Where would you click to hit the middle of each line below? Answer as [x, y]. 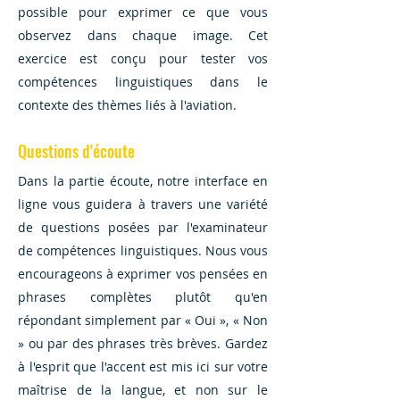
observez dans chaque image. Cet [143, 35]
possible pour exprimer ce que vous [143, 12]
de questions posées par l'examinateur [143, 227]
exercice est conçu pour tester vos [143, 58]
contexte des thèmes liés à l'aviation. [127, 105]
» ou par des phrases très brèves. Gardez [143, 343]
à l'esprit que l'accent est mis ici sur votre [143, 367]
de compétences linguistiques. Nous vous [143, 250]
